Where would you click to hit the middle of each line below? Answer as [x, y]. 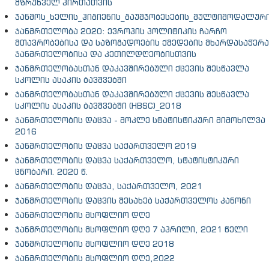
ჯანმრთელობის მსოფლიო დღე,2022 [95, 258]
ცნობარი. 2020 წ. [52, 172]
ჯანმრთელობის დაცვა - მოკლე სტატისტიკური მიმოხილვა [140, 120]
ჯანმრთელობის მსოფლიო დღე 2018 [95, 244]
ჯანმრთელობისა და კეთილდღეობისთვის [106, 54]
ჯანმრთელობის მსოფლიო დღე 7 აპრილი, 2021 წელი [131, 229]
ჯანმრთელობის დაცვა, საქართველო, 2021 [109, 186]
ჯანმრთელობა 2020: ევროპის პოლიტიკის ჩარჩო [121, 31]
